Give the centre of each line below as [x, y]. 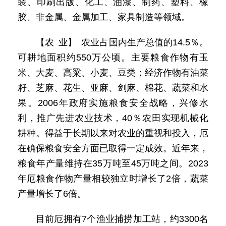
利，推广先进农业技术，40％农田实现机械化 [113, 118]
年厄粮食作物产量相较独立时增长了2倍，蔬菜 [113, 179]
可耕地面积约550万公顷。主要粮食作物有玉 [113, 58]
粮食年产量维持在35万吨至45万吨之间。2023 [113, 163]
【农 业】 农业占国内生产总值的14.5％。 [122, 42]
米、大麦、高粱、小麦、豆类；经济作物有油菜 [113, 73]
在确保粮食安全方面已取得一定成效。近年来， [113, 148]
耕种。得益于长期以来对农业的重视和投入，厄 [113, 133]
